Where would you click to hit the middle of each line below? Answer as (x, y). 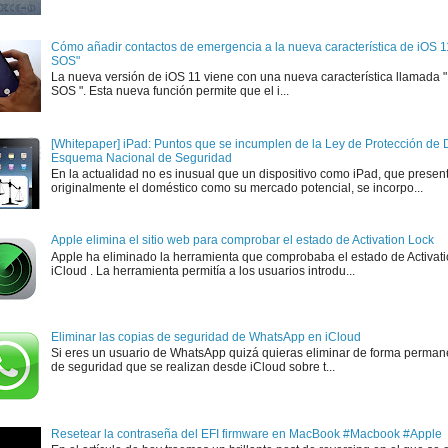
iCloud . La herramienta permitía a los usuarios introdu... (202, 270)
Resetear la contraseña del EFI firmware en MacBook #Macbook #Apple (246, 433)
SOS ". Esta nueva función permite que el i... (169, 91)
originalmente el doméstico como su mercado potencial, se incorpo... (236, 187)
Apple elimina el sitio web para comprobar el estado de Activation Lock (242, 240)
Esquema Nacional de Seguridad (141, 157)
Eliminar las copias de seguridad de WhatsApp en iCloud (205, 337)
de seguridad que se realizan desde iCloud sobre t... (192, 367)
